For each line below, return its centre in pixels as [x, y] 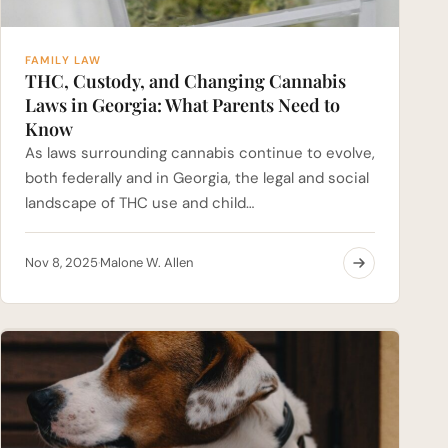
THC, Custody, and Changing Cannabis [185, 80]
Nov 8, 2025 [61, 263]
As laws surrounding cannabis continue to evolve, [200, 152]
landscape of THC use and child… [139, 202]
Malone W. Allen [146, 263]
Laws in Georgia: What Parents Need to [182, 104]
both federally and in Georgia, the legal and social [197, 177]
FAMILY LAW [63, 59]
